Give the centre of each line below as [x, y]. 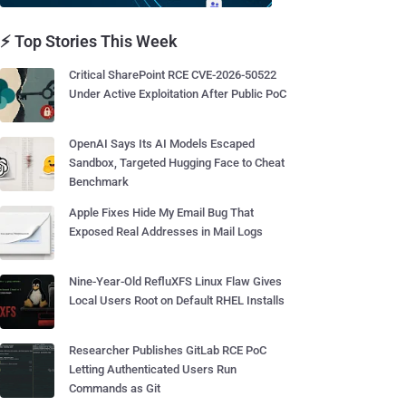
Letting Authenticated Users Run [153, 369]
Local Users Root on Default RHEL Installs [177, 300]
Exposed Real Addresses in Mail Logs [166, 232]
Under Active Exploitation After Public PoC [178, 94]
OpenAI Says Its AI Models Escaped [162, 144]
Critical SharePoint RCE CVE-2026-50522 [173, 75]
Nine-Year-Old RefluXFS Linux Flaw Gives [175, 281]
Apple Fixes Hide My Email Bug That [161, 213]
